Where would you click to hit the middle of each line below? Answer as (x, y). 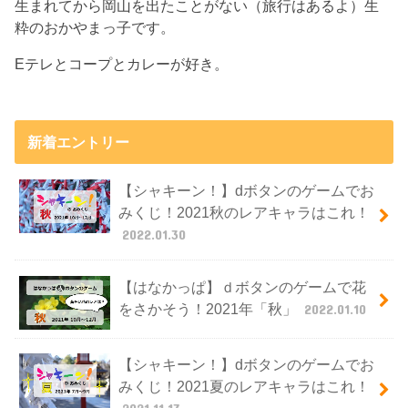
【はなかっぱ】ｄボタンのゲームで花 (242, 286)
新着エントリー (78, 142)
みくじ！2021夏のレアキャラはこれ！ (244, 387)
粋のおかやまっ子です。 (95, 27)
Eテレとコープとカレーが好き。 (122, 64)
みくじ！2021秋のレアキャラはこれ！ (244, 212)
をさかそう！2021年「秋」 (209, 308)
